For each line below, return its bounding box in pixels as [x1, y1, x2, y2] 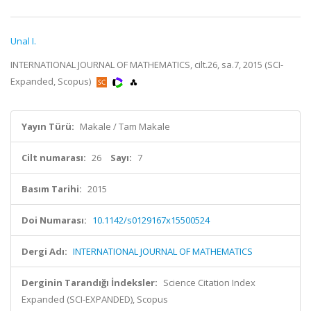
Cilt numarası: [22, 151, 86, 164]
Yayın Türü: [22, 120, 74, 133]
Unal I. [10, 35, 36, 47]
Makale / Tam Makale [80, 120, 170, 133]
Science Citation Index [163, 276, 255, 289]
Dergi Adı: [22, 245, 67, 258]
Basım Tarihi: [22, 183, 82, 195]
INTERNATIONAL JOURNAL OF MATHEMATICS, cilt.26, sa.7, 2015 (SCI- [10, 58, 283, 71]
